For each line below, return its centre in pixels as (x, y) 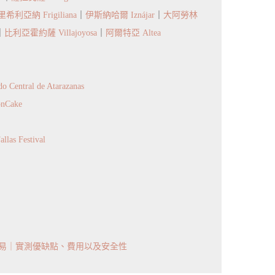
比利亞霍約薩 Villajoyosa (51, 33)
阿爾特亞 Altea (133, 33)
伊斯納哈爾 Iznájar (120, 15)
